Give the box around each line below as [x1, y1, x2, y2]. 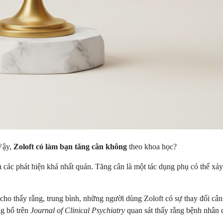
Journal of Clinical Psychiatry [30, 206, 125, 215]
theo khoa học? [127, 142, 177, 151]
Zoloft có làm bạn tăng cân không [13, 142, 127, 151]
